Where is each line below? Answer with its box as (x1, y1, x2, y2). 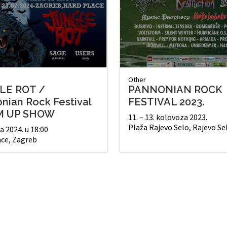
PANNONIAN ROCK (128, 83, 222, 96)
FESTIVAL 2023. (128, 95, 204, 108)
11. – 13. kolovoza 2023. (128, 111, 207, 122)
